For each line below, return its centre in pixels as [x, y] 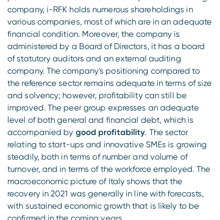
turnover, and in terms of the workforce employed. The [109, 169]
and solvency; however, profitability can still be [97, 95]
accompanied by [41, 132]
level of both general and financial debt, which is [101, 120]
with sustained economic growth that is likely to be [103, 206]
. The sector [167, 132]
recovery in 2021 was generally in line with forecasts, [106, 193]
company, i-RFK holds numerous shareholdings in [100, 9]
